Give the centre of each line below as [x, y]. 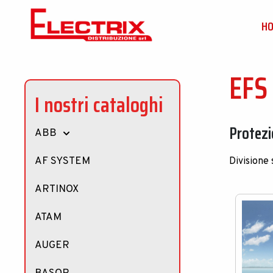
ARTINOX [57, 190]
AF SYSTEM [62, 161]
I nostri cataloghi [99, 105]
